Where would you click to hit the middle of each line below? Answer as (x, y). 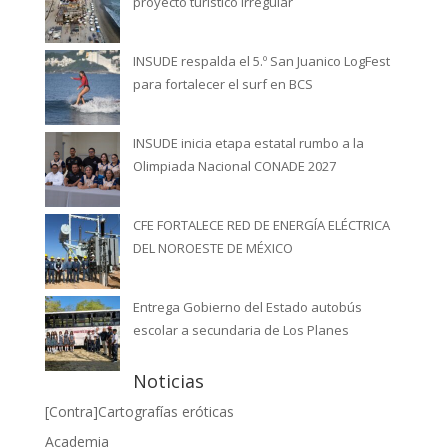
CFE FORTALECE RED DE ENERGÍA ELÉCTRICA (261, 224)
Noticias (168, 380)
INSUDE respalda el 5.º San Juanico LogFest (261, 60)
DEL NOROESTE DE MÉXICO (212, 247)
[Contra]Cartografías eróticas (139, 411)
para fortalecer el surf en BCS (222, 83)
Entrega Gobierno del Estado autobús (247, 306)
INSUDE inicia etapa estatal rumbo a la (248, 142)
